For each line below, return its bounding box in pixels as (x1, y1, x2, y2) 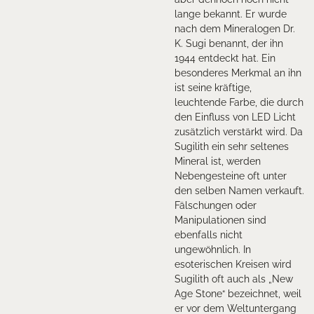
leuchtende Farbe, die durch (175, 96, 303, 108)
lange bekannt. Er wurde (175, 8, 287, 20)
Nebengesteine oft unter (175, 170, 287, 182)
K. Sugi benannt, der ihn (175, 37, 283, 49)
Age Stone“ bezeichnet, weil (175, 287, 301, 299)
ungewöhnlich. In (175, 243, 251, 255)
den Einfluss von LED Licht (175, 111, 296, 123)
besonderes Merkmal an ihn (175, 67, 301, 78)
